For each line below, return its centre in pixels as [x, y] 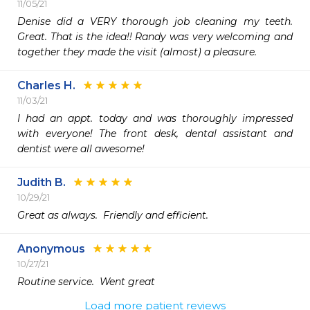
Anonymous [51, 249]
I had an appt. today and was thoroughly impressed [155, 118]
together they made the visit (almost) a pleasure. [138, 52]
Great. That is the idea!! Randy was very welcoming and [155, 37]
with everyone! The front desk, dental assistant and [155, 134]
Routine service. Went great [86, 282]
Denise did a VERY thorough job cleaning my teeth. [155, 21]
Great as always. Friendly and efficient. [114, 215]
